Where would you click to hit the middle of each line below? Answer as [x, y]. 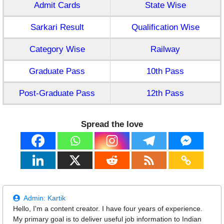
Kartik [56, 198]
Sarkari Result [57, 27]
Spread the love [112, 124]
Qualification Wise [165, 27]
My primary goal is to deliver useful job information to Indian [107, 219]
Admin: [35, 198]
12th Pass [165, 93]
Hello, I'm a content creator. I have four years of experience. [108, 208]
